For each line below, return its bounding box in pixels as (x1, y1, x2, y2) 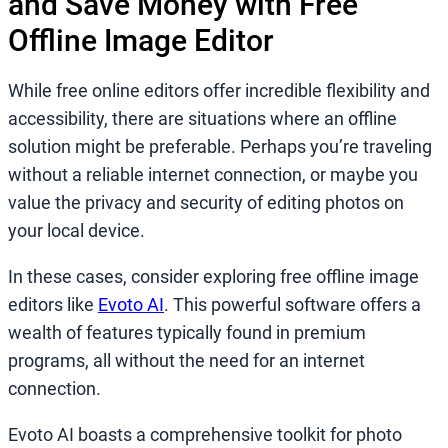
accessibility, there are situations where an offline (8, 107, 397, 129)
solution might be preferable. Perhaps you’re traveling (8, 135, 432, 157)
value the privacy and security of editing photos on (8, 191, 404, 213)
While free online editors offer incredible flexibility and (8, 79, 430, 101)
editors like (8, 293, 98, 315)
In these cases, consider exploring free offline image (8, 265, 419, 287)
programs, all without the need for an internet (8, 349, 365, 371)
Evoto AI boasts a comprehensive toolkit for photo (8, 423, 402, 445)
